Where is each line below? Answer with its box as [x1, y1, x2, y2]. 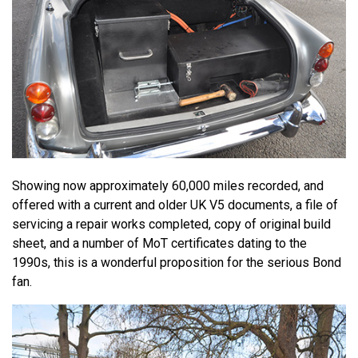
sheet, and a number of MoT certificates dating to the [12, 235, 307, 251]
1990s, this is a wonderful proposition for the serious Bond [12, 254, 341, 270]
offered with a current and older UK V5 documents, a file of [12, 197, 338, 213]
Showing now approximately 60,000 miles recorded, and [12, 177, 324, 193]
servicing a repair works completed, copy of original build [12, 216, 331, 232]
